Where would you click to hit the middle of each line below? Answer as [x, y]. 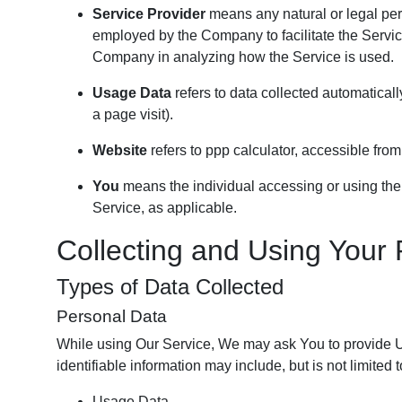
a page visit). [133, 114]
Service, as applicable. [165, 208]
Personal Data [112, 316]
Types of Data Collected [170, 287]
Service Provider [149, 14]
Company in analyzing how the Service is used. [243, 57]
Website [120, 150]
